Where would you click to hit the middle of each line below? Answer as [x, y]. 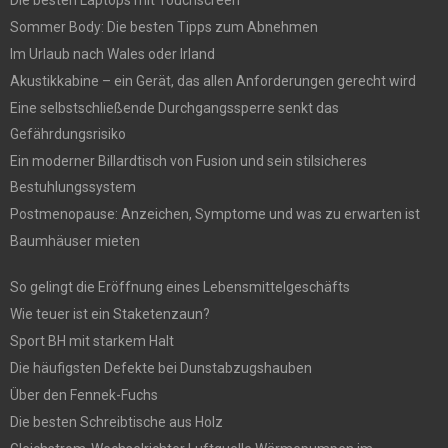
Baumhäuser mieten [75, 240]
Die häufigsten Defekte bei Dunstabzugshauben [161, 367]
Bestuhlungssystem [73, 186]
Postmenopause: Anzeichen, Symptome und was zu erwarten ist [215, 213]
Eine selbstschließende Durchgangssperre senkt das [174, 107]
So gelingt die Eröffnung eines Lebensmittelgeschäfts [180, 286]
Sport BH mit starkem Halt [92, 340]
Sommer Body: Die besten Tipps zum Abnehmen [164, 26]
